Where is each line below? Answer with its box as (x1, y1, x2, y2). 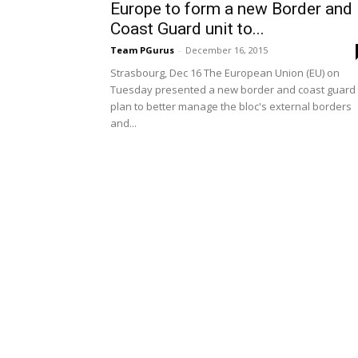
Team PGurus (110, 44, 174, 56)
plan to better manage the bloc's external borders (110, 99, 352, 113)
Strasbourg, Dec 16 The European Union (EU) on (110, 66, 340, 80)
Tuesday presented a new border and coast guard (110, 82, 356, 97)
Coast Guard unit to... (110, 19, 265, 38)
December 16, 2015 (185, 44, 268, 56)
